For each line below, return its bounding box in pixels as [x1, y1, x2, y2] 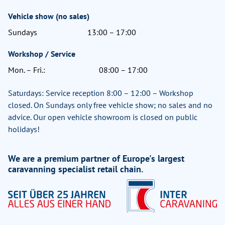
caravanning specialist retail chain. [8, 163, 143, 175]
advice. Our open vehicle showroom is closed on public [8, 112, 197, 123]
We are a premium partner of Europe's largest [8, 153, 184, 165]
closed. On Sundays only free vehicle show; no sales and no [8, 100, 212, 110]
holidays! [8, 124, 40, 135]
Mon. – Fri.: [8, 65, 45, 75]
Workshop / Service [8, 49, 75, 59]
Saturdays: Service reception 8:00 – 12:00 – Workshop [8, 88, 193, 98]
